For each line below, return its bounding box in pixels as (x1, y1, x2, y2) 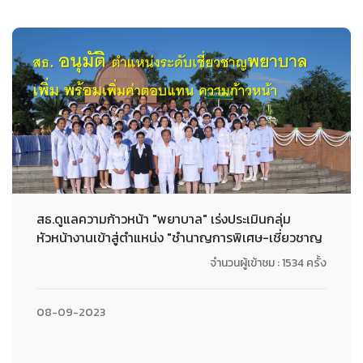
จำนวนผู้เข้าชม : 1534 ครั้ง (210, 254, 327, 271)
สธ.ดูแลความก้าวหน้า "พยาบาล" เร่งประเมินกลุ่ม (36, 209, 291, 228)
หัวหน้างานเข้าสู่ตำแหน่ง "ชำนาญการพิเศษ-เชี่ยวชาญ (36, 228, 322, 247)
